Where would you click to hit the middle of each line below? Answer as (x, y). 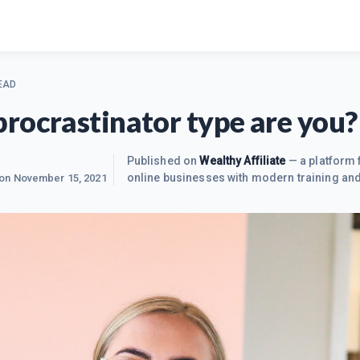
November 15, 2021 (60, 178)
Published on (163, 161)
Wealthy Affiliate (243, 161)
